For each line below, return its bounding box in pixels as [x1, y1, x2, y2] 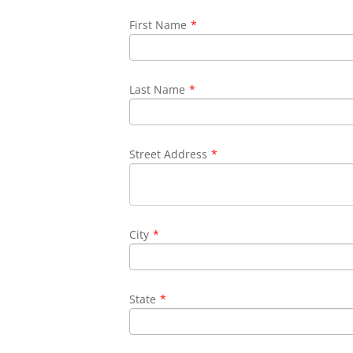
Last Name [129, 82, 186, 97]
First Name [129, 17, 188, 32]
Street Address [129, 147, 208, 162]
